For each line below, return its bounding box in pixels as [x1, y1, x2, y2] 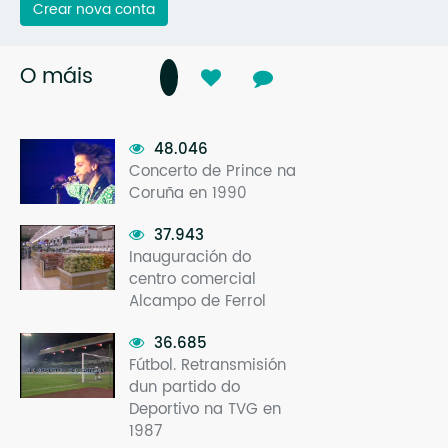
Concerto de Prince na [129, 158, 296, 184]
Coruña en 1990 [129, 180, 247, 206]
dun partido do [129, 374, 240, 400]
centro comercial [129, 266, 256, 292]
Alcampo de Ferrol [129, 288, 266, 314]
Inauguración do [129, 244, 251, 270]
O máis [20, 59, 93, 94]
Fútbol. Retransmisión [129, 352, 286, 378]
